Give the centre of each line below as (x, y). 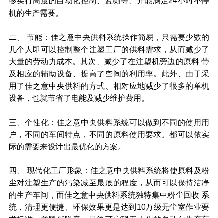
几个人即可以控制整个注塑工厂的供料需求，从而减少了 (109, 49)
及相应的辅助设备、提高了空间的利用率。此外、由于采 (109, 73)
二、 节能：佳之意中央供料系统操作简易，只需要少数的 (109, 37)
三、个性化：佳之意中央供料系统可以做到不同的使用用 (109, 122)
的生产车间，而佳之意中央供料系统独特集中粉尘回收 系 (109, 195)
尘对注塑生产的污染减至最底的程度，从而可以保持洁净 (109, 183)
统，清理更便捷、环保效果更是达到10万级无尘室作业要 (109, 207)
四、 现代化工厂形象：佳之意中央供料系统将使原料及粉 (109, 171)
